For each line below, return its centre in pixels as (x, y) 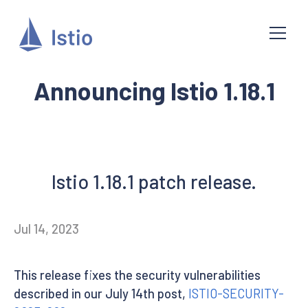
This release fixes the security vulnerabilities (137, 275)
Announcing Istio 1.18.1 (154, 90)
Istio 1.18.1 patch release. (154, 181)
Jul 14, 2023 (46, 229)
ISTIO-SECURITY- (236, 293)
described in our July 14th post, (101, 293)
